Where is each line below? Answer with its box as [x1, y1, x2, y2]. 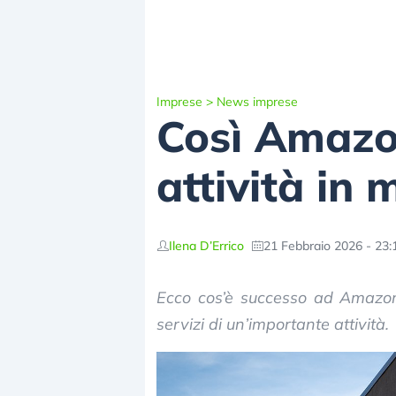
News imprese [217, 94, 298, 110]
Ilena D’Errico [169, 237, 244, 254]
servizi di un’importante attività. [156, 314, 389, 334]
